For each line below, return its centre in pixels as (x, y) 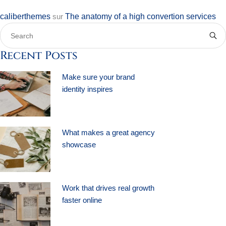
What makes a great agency (108, 132)
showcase (79, 144)
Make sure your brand (98, 77)
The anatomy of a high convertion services (140, 16)
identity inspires (87, 89)
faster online (82, 200)
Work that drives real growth (108, 188)
